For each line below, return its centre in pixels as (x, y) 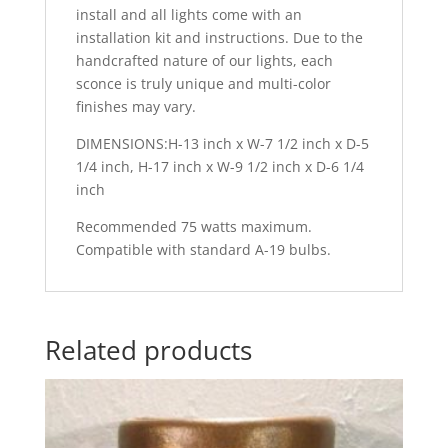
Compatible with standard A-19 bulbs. (203, 250)
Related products (148, 350)
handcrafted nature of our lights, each (204, 61)
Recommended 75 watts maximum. (193, 227)
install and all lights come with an (188, 15)
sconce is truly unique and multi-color (203, 84)
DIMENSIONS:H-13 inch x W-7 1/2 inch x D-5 (222, 144)
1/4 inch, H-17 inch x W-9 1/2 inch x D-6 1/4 (219, 167)
